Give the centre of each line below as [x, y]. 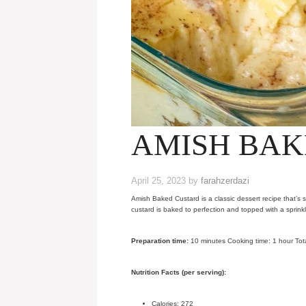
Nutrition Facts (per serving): [179, 272]
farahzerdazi [225, 181]
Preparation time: [160, 241]
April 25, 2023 [158, 181]
